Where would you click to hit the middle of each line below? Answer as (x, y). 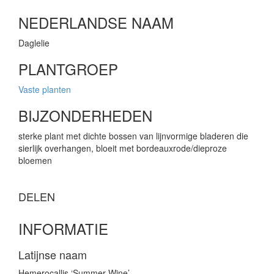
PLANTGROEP (68, 69)
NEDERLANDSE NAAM (96, 23)
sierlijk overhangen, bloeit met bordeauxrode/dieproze (123, 148)
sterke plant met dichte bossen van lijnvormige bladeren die (133, 136)
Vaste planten (45, 90)
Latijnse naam (53, 255)
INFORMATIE (63, 229)
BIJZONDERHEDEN (85, 116)
